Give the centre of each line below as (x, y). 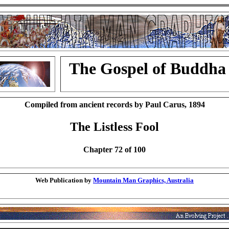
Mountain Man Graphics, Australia (143, 180)
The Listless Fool (114, 127)
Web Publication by (64, 180)
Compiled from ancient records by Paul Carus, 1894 (114, 105)
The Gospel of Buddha (147, 68)
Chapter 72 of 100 (114, 149)
